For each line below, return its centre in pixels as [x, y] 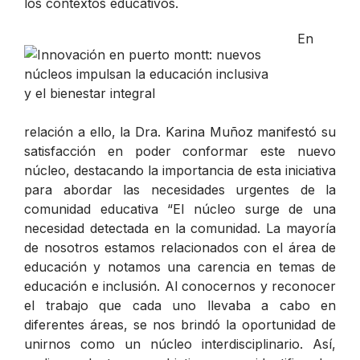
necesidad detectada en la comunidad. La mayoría [180, 228]
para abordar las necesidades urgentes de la [180, 189]
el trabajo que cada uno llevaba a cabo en [180, 305]
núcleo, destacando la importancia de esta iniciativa [180, 170]
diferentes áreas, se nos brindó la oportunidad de [180, 324]
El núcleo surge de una [255, 209]
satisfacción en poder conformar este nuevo [180, 151]
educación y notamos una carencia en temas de [180, 266]
